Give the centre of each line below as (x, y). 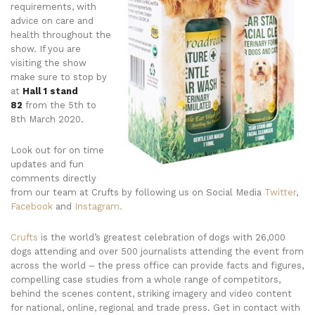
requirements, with (53, 7)
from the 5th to (59, 105)
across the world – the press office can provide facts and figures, (157, 265)
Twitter (280, 192)
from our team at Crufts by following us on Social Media (137, 192)
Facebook (32, 206)
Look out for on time (57, 150)
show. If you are (46, 49)
